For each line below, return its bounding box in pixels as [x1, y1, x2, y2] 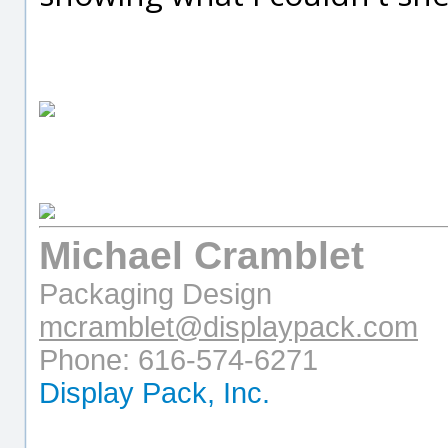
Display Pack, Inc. [39, 377, 270, 409]
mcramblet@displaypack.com [39, 311, 418, 343]
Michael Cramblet [39, 234, 364, 277]
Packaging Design [39, 278, 272, 310]
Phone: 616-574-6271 [39, 344, 318, 376]
